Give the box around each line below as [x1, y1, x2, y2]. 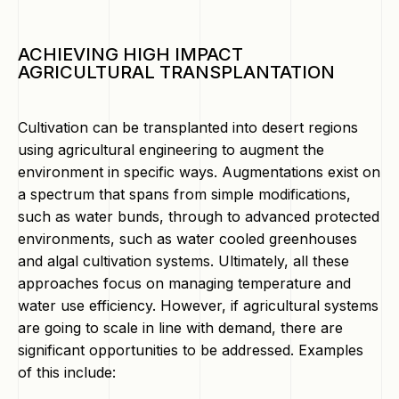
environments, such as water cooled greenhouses [18, 230, 357, 248]
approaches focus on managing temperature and [18, 274, 351, 292]
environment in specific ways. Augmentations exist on [18, 163, 380, 181]
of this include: [18, 363, 116, 381]
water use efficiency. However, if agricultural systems [18, 297, 379, 314]
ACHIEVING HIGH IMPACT [18, 44, 243, 65]
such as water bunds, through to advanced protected [18, 208, 379, 225]
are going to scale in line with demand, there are [18, 319, 343, 337]
